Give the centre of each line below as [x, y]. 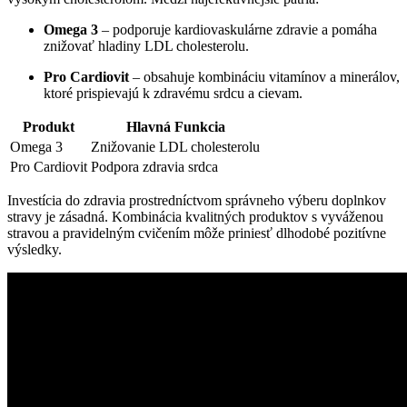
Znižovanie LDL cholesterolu [175, 146]
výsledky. [35, 249]
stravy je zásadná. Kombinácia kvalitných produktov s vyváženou [195, 216]
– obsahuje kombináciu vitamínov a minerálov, [264, 76]
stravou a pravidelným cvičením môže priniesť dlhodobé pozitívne [197, 233]
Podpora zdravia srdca [154, 166]
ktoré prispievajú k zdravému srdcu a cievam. [173, 93]
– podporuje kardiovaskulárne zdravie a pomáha [238, 29]
